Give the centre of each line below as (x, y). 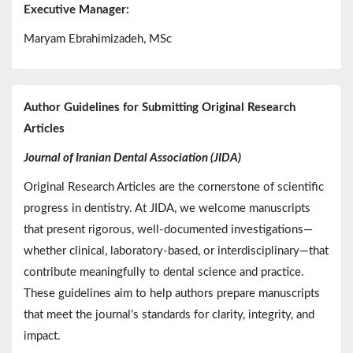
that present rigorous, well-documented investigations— (168, 230)
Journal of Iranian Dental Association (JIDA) (132, 158)
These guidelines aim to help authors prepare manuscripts (172, 294)
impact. (42, 336)
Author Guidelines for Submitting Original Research (160, 108)
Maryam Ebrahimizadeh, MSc (98, 39)
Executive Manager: (76, 10)
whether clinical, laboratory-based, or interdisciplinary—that (176, 251)
